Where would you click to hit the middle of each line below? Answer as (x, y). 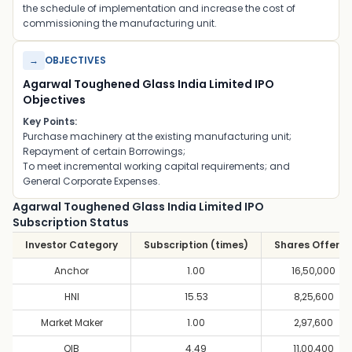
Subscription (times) (196, 245)
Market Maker (71, 323)
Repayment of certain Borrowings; (104, 151)
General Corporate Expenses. (92, 181)
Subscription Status (71, 222)
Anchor (71, 271)
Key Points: (50, 121)
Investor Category (71, 245)
